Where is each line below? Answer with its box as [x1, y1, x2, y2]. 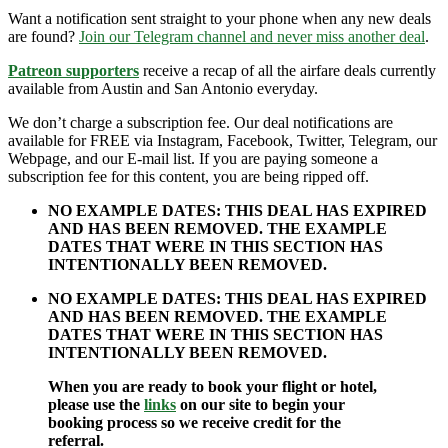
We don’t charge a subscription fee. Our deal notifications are [8, 113, 393, 131]
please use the [48, 395, 144, 413]
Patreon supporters [8, 61, 139, 79]
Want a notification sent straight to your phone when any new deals [8, 9, 431, 27]
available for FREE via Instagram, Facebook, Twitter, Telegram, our [8, 131, 437, 149]
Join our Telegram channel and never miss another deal [79, 27, 425, 45]
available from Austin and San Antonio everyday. [8, 79, 318, 97]
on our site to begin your [176, 395, 345, 413]
